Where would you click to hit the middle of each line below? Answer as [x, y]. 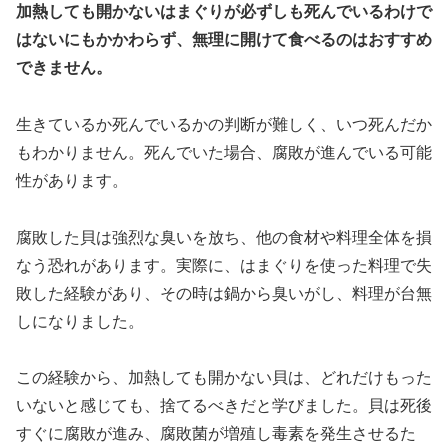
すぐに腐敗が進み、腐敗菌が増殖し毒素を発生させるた [216, 434]
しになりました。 [80, 321]
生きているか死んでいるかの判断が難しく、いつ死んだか [224, 124]
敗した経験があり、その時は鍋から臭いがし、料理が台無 [224, 293]
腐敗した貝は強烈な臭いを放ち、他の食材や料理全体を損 [224, 237]
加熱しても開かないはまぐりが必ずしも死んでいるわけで [224, 12]
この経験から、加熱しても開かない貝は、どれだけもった [224, 378]
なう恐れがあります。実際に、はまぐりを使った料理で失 [224, 265]
